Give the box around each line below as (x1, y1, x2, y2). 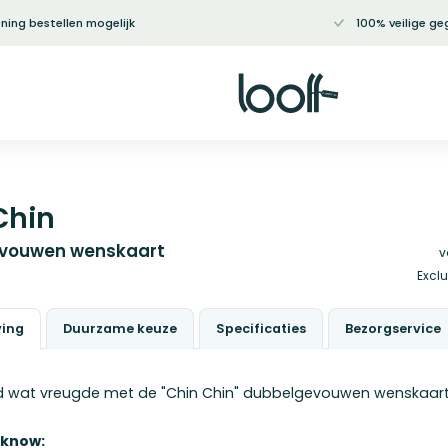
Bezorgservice (345, 319, 441, 337)
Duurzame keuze (63, 319, 177, 337)
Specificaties (216, 319, 306, 337)
